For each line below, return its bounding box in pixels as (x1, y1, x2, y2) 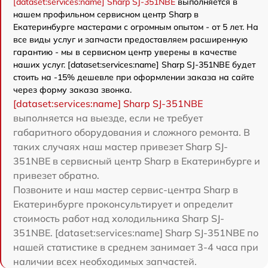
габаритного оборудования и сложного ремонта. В (13, 126, 250, 138)
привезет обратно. (13, 169, 99, 181)
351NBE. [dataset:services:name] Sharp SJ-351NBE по (13, 226, 258, 239)
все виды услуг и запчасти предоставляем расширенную (13, 33, 248, 45)
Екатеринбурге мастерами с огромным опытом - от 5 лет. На (13, 21, 258, 32)
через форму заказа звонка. (13, 84, 132, 95)
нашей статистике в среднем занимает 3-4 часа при (13, 240, 258, 253)
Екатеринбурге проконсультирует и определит (13, 197, 233, 210)
